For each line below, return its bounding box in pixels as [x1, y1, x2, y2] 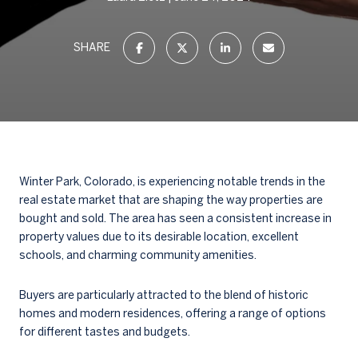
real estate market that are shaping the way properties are [19, 193, 323, 206]
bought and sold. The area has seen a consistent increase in [19, 212, 332, 225]
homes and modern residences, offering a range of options [19, 306, 326, 320]
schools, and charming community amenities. [19, 249, 257, 261]
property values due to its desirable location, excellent [19, 230, 299, 243]
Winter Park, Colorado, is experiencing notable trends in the [19, 175, 325, 188]
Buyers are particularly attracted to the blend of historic [19, 288, 308, 301]
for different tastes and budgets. [19, 324, 190, 338]
